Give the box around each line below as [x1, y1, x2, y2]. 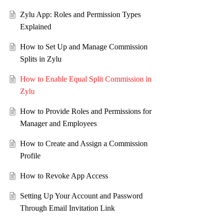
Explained [20, 22, 51, 31]
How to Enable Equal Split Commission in [20, 75, 152, 84]
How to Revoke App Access [20, 172, 108, 180]
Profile [20, 152, 41, 160]
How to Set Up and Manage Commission [20, 43, 148, 51]
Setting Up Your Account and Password [20, 192, 143, 200]
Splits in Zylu [20, 55, 62, 64]
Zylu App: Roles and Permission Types [20, 10, 141, 19]
